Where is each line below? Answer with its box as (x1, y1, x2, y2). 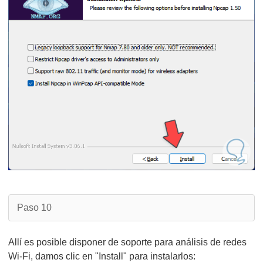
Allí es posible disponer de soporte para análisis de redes (8, 237, 247, 247)
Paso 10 (17, 203, 52, 213)
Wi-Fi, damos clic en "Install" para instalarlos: (8, 251, 195, 261)
